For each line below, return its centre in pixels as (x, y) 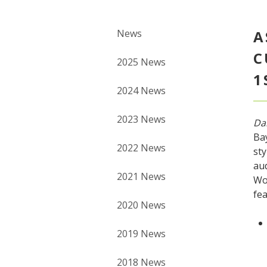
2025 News (141, 62)
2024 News (141, 91)
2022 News (141, 148)
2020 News (141, 205)
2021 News (141, 177)
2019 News (141, 234)
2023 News (141, 119)
